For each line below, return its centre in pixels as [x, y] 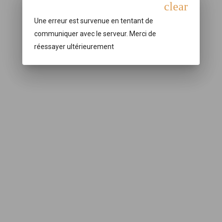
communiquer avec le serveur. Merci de [95, 33]
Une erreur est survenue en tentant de [93, 21]
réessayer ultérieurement [74, 46]
